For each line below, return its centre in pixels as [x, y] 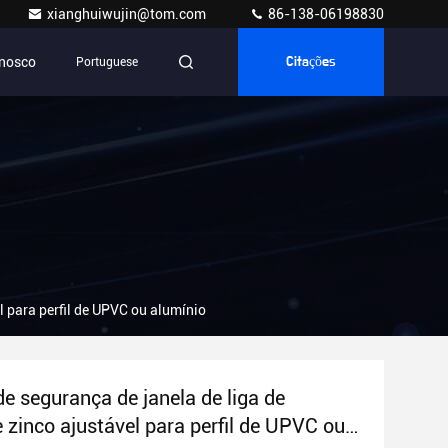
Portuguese [107, 62]
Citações [311, 62]
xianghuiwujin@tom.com [128, 14]
